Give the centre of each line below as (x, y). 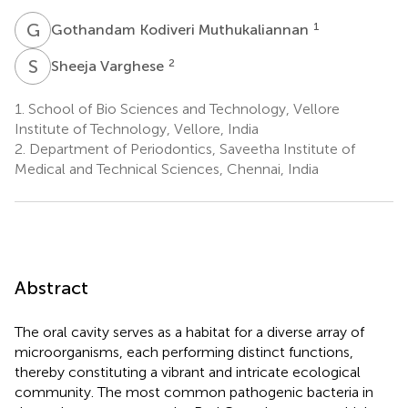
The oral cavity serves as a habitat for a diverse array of (189, 331)
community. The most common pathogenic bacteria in (194, 392)
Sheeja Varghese (109, 66)
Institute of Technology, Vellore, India (137, 128)
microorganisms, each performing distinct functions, (184, 352)
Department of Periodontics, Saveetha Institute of (190, 148)
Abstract (51, 287)
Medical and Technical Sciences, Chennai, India (167, 168)
